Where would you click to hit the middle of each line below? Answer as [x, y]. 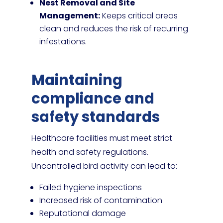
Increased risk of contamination [101, 200]
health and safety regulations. [90, 152]
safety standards [95, 117]
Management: [69, 16]
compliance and [93, 99]
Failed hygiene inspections [90, 187]
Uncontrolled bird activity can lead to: [104, 166]
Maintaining [77, 80]
